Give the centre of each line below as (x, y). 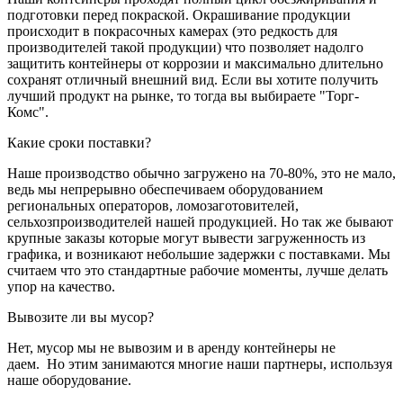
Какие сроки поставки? (79, 143)
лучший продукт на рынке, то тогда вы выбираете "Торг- (183, 96)
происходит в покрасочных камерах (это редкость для (172, 31)
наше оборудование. (69, 381)
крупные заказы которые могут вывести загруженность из (186, 238)
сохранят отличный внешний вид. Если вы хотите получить (193, 80)
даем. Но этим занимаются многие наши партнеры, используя (200, 364)
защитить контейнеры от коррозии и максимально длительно (195, 64)
